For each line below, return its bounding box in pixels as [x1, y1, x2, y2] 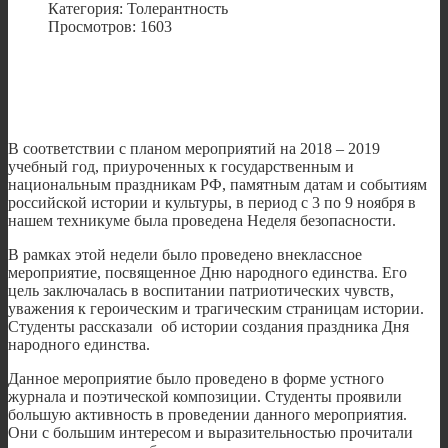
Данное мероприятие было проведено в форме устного [8, 370, 384, 388]
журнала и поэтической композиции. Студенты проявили [8, 388, 402, 406]
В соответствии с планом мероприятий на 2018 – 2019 [8, 140, 380, 158]
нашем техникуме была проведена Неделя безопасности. [8, 212, 400, 230]
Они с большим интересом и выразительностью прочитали [8, 424, 413, 442]
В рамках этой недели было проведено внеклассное [8, 246, 362, 264]
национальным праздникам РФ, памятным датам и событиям [8, 176, 427, 194]
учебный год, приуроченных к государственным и [8, 158, 354, 176]
